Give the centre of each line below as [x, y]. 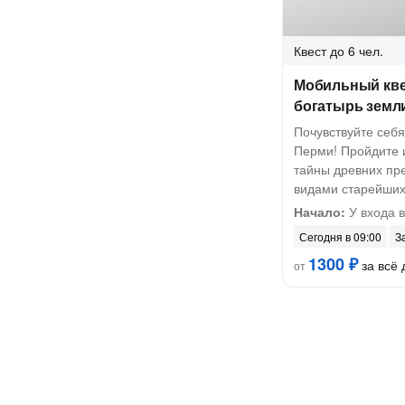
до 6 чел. [357, 51]
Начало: [320, 212]
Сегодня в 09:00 [340, 236]
